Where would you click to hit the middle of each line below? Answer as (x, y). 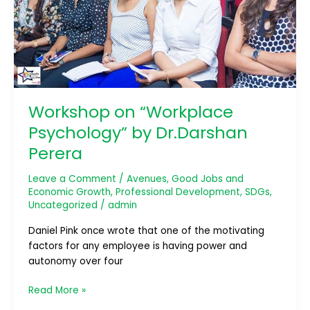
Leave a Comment (72, 179)
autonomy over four (75, 261)
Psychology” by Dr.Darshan (138, 133)
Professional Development (177, 192)
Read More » (57, 291)
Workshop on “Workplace (130, 112)
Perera (55, 154)
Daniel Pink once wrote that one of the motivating (146, 230)
